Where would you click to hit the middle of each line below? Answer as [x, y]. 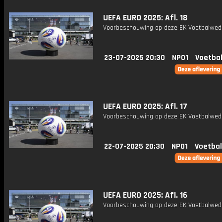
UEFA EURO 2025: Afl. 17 [145, 107]
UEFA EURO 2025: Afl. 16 [145, 195]
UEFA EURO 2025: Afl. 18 [145, 18]
